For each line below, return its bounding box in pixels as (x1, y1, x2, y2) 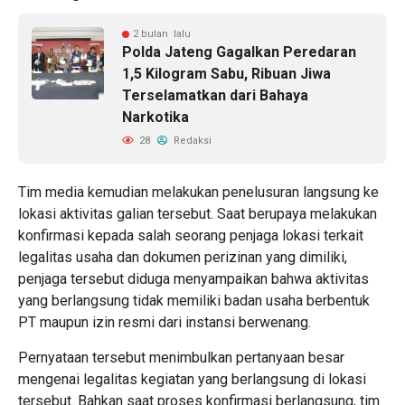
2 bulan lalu (133, 27, 191, 40)
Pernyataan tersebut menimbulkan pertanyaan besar (18, 348, 344, 366)
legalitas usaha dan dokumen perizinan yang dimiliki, (18, 248, 347, 266)
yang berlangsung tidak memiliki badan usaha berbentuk (18, 291, 370, 309)
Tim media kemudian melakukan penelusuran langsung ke (18, 183, 379, 201)
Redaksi (171, 134, 212, 146)
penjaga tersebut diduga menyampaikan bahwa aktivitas (18, 269, 369, 287)
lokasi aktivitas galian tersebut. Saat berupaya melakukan (18, 204, 377, 222)
